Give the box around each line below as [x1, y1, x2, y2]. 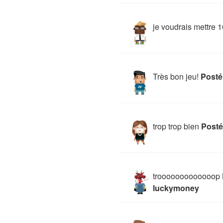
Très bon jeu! [153, 71, 199, 83]
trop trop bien [153, 120, 200, 132]
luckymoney [153, 182, 200, 194]
